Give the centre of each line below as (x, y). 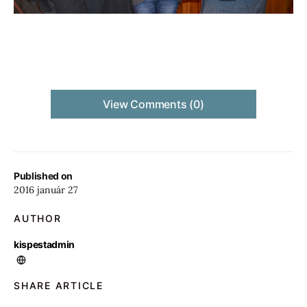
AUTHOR (38, 219)
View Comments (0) (153, 105)
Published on (43, 176)
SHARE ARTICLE (59, 286)
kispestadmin (44, 245)
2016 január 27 (46, 190)
